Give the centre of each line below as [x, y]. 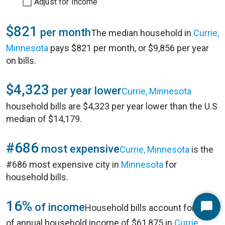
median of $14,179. [44, 119]
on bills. [21, 61]
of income [59, 207]
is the [201, 149]
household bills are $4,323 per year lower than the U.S [112, 106]
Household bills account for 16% [149, 208]
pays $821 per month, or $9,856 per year [129, 48]
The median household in [142, 33]
